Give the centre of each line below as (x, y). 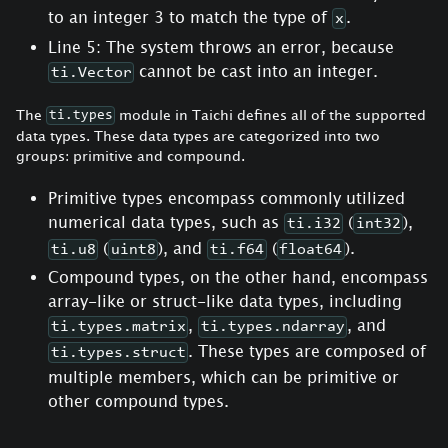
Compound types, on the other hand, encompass (238, 277)
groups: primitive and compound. (130, 155)
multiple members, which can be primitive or (223, 376)
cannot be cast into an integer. (256, 70)
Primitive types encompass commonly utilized (226, 197)
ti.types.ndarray (272, 327)
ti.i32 (313, 223)
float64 (311, 249)
